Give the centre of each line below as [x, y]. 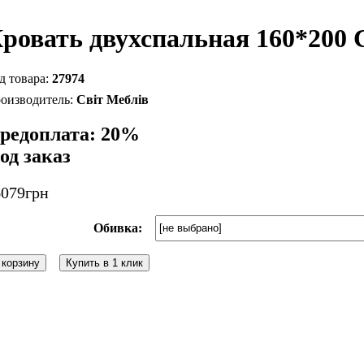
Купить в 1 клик [104, 262]
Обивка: [117, 227]
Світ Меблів [112, 99]
